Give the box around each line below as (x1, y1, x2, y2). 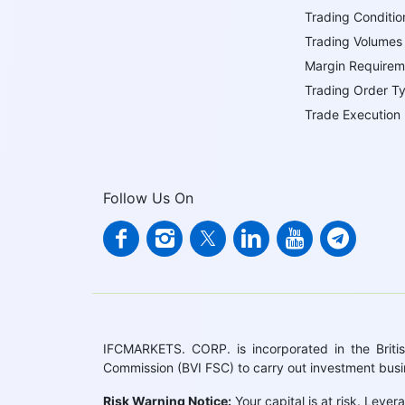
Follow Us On (103, 189, 193, 207)
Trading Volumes (305, 33, 403, 49)
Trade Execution (305, 107, 401, 122)
